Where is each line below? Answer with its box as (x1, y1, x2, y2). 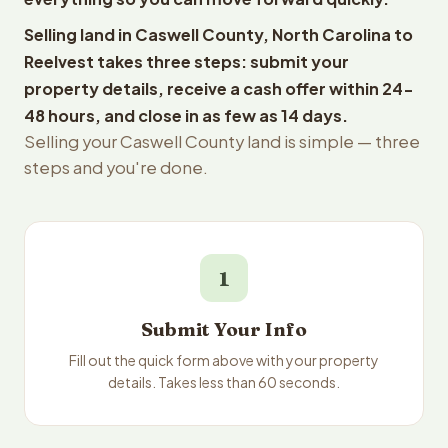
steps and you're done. (24, 157, 208, 178)
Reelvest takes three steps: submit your (24, 51, 349, 72)
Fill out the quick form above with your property (69, 351, 379, 369)
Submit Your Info (141, 318, 307, 341)
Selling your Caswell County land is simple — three (24, 131, 420, 152)
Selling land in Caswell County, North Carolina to (24, 24, 413, 45)
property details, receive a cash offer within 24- (24, 78, 414, 99)
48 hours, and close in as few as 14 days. (24, 105, 348, 126)
